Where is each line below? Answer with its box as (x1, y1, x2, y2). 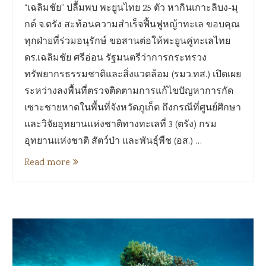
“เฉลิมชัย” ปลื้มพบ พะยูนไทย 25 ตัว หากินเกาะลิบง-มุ (24, 2, 238, 15)
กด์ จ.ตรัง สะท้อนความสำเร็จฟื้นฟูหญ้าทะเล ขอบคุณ (24, 18, 240, 32)
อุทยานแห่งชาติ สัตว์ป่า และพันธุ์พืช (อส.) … (24, 135, 202, 148)
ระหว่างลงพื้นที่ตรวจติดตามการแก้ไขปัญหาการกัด (24, 85, 233, 99)
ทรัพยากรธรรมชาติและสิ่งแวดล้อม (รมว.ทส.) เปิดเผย (24, 68, 241, 82)
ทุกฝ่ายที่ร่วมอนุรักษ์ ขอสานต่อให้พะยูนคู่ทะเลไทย (24, 35, 230, 49)
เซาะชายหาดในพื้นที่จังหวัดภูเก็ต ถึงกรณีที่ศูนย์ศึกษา (24, 102, 241, 115)
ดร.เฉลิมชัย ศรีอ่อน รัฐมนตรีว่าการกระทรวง (24, 52, 207, 65)
